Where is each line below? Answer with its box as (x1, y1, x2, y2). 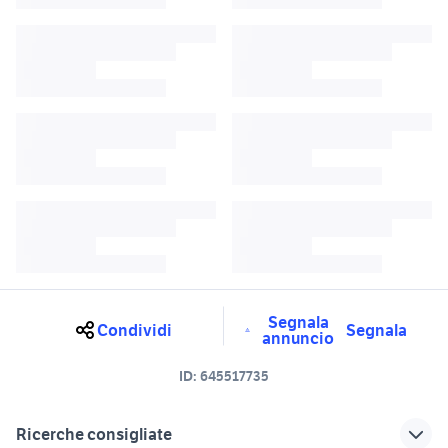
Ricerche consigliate (16, 424, 172, 445)
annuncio (262, 328, 334, 349)
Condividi (96, 320, 172, 341)
